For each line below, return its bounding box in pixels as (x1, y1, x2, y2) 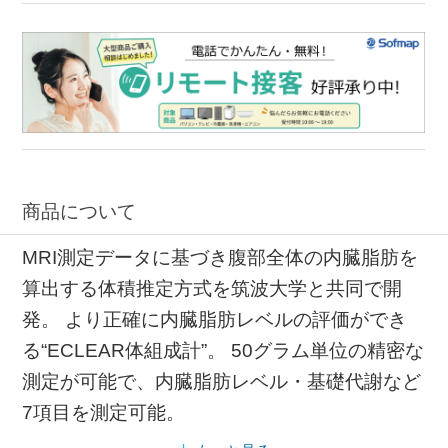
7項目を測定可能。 (22, 401, 186, 423)
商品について (22, 201, 137, 223)
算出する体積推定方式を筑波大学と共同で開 (22, 277, 403, 299)
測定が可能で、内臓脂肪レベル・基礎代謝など (22, 370, 422, 392)
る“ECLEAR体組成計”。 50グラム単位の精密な (22, 339, 425, 361)
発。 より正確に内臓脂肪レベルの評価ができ (22, 308, 408, 330)
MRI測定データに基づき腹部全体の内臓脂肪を (22, 246, 419, 268)
